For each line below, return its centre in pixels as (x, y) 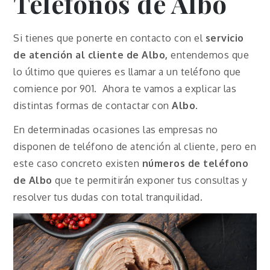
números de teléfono (195, 164)
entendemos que (209, 55)
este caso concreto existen (78, 164)
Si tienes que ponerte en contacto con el (109, 38)
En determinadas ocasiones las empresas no (116, 130)
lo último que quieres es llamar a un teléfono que (127, 71)
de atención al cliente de (78, 55)
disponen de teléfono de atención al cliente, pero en (135, 147)
